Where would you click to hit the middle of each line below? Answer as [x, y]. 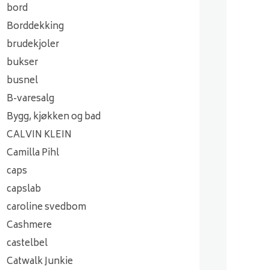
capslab [24, 190]
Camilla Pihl [33, 153]
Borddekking [35, 27]
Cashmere [29, 226]
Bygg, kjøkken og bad [54, 117]
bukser [22, 63]
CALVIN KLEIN [39, 135]
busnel [22, 81]
